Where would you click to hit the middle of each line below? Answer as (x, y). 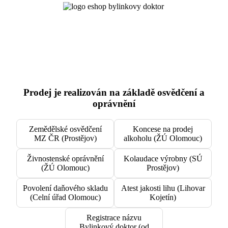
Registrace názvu (114, 218)
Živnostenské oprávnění (65, 159)
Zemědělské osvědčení (65, 129)
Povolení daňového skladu (65, 188)
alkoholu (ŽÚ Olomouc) (163, 138)
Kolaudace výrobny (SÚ (163, 159)
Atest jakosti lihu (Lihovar (163, 188)
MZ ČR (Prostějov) (65, 138)
